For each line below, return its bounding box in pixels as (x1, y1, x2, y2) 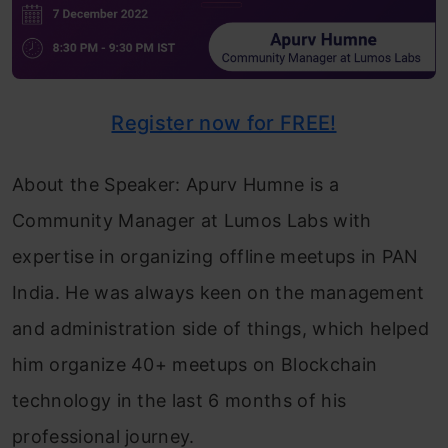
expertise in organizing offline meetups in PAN (12, 245, 419, 267)
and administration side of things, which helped (12, 317, 430, 339)
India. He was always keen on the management (12, 281, 425, 303)
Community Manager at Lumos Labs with (12, 209, 372, 231)
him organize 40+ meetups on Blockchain (12, 353, 378, 375)
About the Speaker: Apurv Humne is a (12, 173, 340, 195)
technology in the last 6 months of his (12, 389, 347, 411)
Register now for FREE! (111, 110, 337, 135)
